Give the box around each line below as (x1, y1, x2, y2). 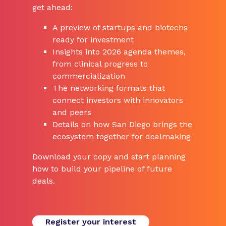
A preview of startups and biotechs (52, 23, 188, 33)
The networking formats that (52, 83, 165, 93)
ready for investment (52, 35, 134, 45)
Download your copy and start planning (32, 152, 186, 162)
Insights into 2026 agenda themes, (52, 47, 186, 57)
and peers (52, 107, 91, 118)
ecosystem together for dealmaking (52, 132, 191, 142)
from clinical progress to (52, 59, 148, 69)
